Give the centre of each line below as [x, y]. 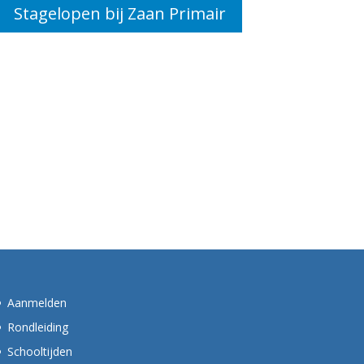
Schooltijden [39, 351]
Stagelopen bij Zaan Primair [119, 13]
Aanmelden [37, 303]
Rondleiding [37, 327]
